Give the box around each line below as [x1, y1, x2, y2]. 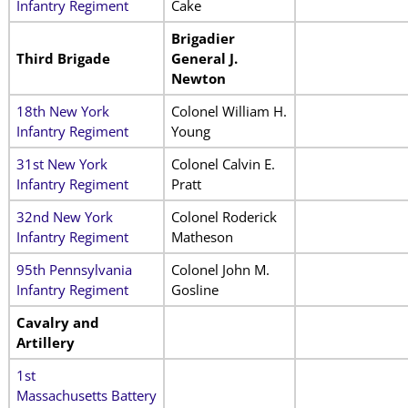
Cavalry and [15, 312, 99, 331]
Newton [170, 68, 226, 87]
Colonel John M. [170, 260, 270, 279]
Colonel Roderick [170, 207, 277, 226]
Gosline [170, 280, 219, 299]
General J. [170, 48, 238, 67]
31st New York [15, 154, 107, 173]
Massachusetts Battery [15, 385, 157, 404]
